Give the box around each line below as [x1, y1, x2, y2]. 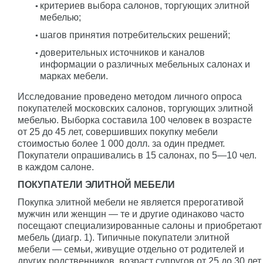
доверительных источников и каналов [40, 48, 205, 58]
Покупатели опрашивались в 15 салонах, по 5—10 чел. [18, 150, 257, 160]
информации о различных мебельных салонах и [40, 59, 250, 69]
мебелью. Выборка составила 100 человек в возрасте [18, 115, 252, 125]
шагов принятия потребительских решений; [40, 30, 230, 40]
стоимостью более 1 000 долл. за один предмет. [18, 139, 225, 149]
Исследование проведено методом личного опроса [18, 92, 242, 102]
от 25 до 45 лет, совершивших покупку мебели [18, 127, 218, 137]
